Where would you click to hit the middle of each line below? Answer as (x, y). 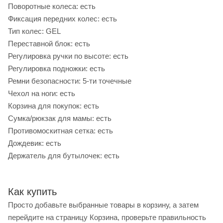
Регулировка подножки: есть (56, 69)
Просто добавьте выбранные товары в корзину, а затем (103, 205)
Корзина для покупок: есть (54, 106)
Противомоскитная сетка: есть (60, 131)
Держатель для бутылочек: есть (64, 156)
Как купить (32, 192)
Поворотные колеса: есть (52, 6)
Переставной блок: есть (49, 44)
